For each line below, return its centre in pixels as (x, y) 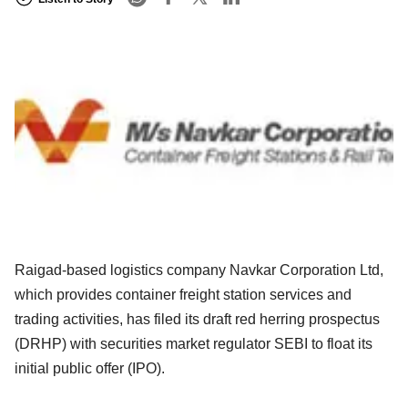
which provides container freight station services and (183, 294)
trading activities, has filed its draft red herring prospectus (197, 319)
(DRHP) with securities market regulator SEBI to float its (194, 343)
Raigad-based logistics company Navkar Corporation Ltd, (199, 270)
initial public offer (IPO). (90, 368)
